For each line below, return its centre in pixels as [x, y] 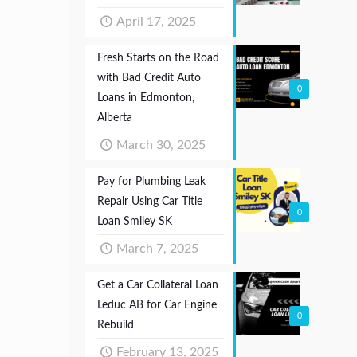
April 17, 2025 [157, 21]
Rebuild [116, 325]
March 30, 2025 [161, 145]
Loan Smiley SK [135, 221]
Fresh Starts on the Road [158, 58]
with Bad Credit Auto [149, 78]
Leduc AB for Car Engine [157, 305]
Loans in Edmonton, [146, 98]
